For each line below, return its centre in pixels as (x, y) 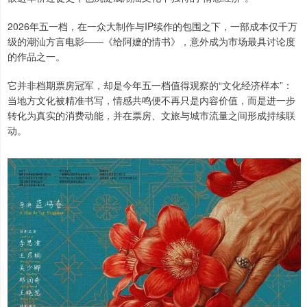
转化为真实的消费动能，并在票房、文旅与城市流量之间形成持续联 (151, 115)
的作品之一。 (36, 57)
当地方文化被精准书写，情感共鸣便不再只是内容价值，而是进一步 (151, 100)
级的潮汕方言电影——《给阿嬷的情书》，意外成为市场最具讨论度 (151, 41)
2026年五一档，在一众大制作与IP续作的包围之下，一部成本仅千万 (152, 26)
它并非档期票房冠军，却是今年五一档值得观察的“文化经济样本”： (150, 85)
